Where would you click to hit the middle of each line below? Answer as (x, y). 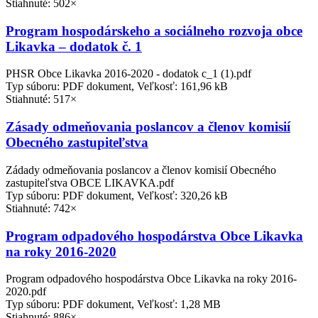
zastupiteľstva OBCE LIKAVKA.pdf (90, 182)
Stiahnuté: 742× (41, 208)
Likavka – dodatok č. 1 (74, 46)
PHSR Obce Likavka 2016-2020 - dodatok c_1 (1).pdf (128, 74)
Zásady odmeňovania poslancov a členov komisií (148, 127)
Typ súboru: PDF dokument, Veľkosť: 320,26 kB (117, 195)
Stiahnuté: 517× (41, 99)
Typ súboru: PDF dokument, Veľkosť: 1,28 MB (113, 305)
